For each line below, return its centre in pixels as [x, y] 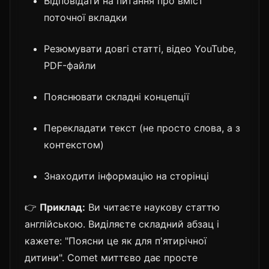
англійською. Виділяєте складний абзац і [122, 224]
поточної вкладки [86, 17]
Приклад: [62, 207]
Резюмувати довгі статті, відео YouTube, [140, 48]
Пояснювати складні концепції [116, 96]
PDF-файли [70, 65]
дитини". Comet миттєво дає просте [111, 257]
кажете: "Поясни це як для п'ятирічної [116, 240]
